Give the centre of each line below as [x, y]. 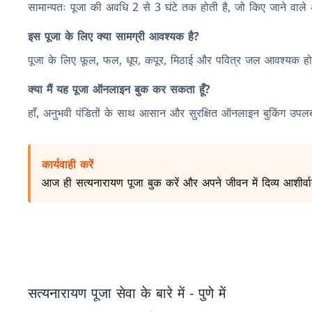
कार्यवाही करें [68, 164]
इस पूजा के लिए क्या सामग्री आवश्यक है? [114, 36]
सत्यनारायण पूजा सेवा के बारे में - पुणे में [127, 293]
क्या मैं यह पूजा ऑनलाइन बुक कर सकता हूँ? [119, 89]
